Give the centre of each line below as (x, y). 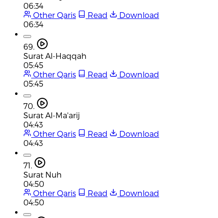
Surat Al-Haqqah (55, 55)
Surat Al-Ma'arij (52, 115)
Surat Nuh (43, 174)
